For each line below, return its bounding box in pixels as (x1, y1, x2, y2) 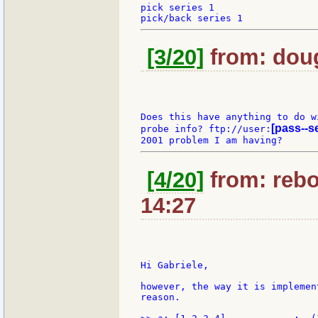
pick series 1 (141, 2, 214, 13)
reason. (141, 291, 180, 302)
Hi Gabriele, (141, 259, 209, 270)
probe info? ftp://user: (141, 124, 271, 135)
